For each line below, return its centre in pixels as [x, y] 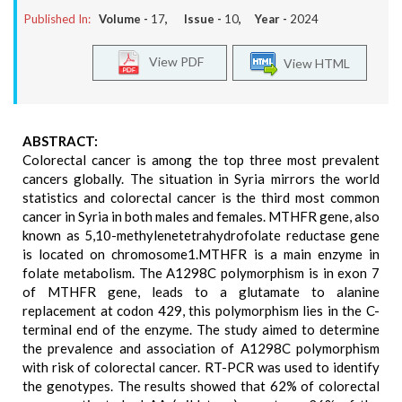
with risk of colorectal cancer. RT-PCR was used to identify [201, 367]
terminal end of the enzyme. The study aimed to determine [201, 329]
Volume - [125, 19]
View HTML [314, 63]
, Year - [264, 19]
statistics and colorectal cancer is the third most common [201, 197]
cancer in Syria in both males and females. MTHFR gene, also [201, 216]
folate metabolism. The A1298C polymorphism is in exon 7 [201, 273]
